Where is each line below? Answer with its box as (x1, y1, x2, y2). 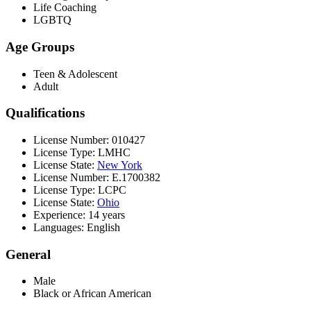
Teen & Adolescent (33, 67, 117, 80)
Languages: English (33, 221, 120, 234)
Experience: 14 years (33, 209, 125, 221)
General (6, 246, 51, 262)
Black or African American (33, 287, 151, 300)
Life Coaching (33, 1, 96, 14)
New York (97, 159, 142, 171)
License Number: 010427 (33, 134, 145, 146)
